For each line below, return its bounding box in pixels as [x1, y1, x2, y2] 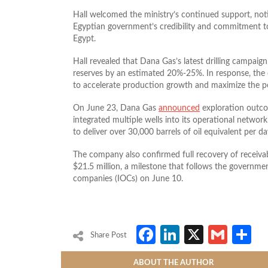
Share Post [90, 231, 127, 239]
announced [159, 103, 200, 112]
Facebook [156, 220, 240, 248]
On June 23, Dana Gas [73, 103, 159, 112]
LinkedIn [179, 220, 252, 248]
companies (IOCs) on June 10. [73, 174, 183, 183]
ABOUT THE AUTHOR [133, 258, 214, 267]
